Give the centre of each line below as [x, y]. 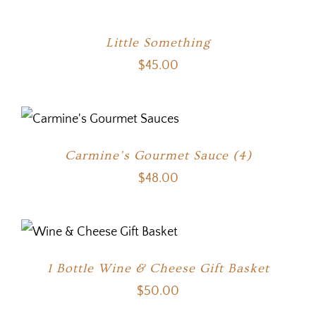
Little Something [158, 43]
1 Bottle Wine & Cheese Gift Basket [158, 269]
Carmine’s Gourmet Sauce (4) [158, 156]
